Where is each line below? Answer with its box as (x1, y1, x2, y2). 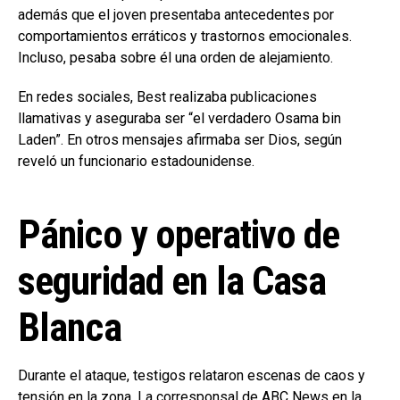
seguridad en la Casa (18, 258, 327, 305)
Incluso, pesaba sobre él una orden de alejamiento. (18, 49, 333, 67)
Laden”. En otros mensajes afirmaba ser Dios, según (18, 131, 342, 149)
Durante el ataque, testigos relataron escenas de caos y (18, 367, 365, 385)
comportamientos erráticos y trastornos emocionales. (18, 28, 352, 46)
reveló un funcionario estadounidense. (18, 153, 254, 171)
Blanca (18, 304, 121, 352)
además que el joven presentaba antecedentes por (18, 6, 334, 24)
